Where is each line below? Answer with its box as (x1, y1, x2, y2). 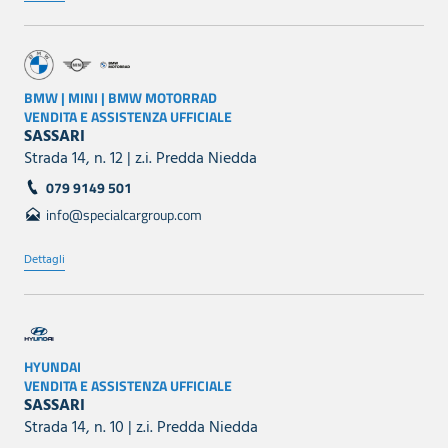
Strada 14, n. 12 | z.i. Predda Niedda (24, 145, 257, 172)
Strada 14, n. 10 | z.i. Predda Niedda (24, 414, 258, 441)
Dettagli (24, 249, 65, 270)
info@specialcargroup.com (46, 203, 202, 225)
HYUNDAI (24, 355, 81, 377)
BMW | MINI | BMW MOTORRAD (24, 86, 217, 108)
